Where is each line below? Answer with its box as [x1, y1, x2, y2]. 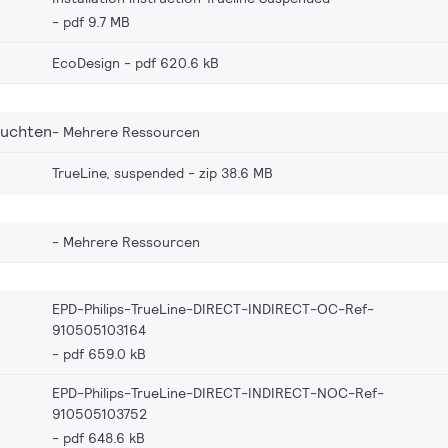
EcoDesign [52, 53, 120, 72]
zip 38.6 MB [199, 163, 273, 182]
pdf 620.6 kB [135, 53, 219, 72]
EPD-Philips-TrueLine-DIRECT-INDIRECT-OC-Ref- [52, 299, 374, 318]
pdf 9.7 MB [63, 12, 130, 31]
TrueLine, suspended [52, 163, 184, 182]
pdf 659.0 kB [63, 344, 146, 363]
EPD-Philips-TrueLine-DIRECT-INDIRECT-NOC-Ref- [52, 383, 384, 402]
